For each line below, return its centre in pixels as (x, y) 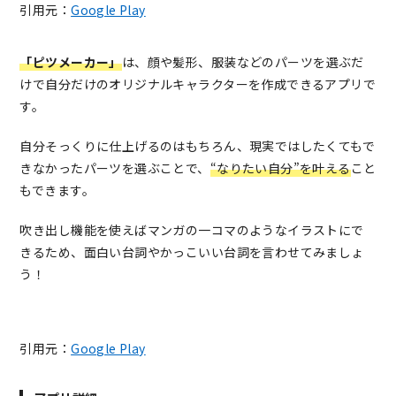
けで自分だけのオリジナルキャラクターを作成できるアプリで (198, 84)
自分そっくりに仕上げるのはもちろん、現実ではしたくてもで (198, 146)
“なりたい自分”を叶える (280, 168)
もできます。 (57, 190)
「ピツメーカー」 (71, 62)
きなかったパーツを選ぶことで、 (115, 168)
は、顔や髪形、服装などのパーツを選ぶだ (243, 62)
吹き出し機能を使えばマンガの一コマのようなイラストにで (192, 230)
